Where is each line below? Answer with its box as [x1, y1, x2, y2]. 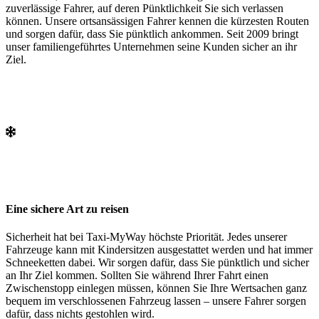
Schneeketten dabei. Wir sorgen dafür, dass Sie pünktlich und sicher [6, 256, 309, 268]
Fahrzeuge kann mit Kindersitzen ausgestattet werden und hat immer [6, 243, 313, 256]
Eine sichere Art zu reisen [6, 202, 129, 215]
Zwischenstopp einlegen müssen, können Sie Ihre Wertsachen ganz [6, 281, 307, 294]
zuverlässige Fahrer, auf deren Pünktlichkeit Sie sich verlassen [6, 2, 283, 15]
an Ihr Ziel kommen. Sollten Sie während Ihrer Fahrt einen [6, 268, 268, 281]
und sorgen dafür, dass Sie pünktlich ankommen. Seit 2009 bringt [6, 28, 298, 41]
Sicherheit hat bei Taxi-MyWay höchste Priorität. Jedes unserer [6, 230, 287, 243]
